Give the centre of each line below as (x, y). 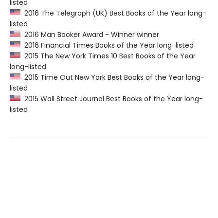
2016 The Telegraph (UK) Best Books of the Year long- (113, 13)
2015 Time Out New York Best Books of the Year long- (112, 78)
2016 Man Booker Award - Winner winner (90, 35)
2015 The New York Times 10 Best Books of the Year (108, 56)
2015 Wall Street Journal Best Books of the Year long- (112, 99)
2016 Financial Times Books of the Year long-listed (107, 45)
